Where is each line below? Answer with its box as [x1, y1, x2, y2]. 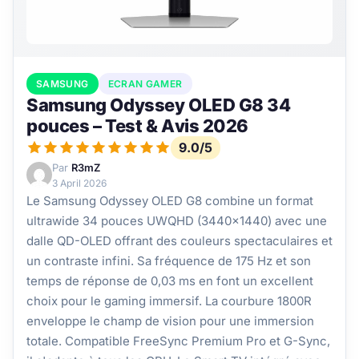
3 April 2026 [52, 176, 107, 189]
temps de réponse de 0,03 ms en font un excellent [26, 272, 313, 288]
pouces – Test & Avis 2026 [26, 115, 248, 136]
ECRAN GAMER [107, 77, 183, 90]
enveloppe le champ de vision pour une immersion [26, 313, 314, 329]
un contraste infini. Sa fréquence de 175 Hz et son [26, 252, 311, 268]
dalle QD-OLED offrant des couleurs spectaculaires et [26, 232, 333, 248]
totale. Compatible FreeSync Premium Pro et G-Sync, [26, 333, 330, 349]
